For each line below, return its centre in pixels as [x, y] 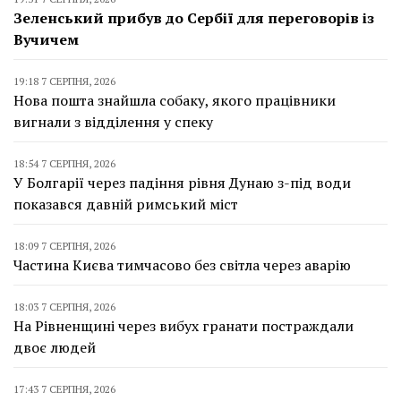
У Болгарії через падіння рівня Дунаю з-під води [182, 183]
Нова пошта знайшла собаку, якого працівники [175, 101]
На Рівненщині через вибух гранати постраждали [183, 326]
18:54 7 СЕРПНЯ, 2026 [64, 164]
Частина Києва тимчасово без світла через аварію [182, 265]
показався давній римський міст [126, 205]
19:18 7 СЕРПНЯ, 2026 [64, 81]
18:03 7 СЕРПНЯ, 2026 [64, 307]
